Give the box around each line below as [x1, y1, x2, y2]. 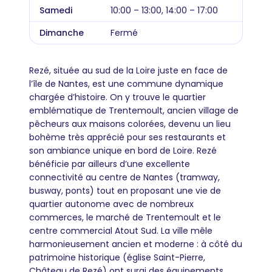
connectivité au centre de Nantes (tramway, [29, 171, 220, 183]
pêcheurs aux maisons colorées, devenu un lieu [29, 118, 231, 130]
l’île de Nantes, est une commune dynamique [29, 78, 223, 90]
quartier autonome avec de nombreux [29, 198, 194, 210]
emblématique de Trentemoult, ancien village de [29, 104, 239, 117]
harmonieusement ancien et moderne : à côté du [29, 238, 242, 250]
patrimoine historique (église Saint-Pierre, [29, 251, 205, 263]
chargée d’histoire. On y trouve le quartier [29, 91, 206, 103]
